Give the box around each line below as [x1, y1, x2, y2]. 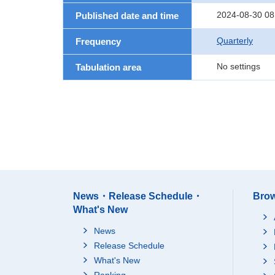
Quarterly [217, 36, 253, 45]
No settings [217, 61, 260, 71]
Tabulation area [76, 62, 141, 72]
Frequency [76, 36, 121, 47]
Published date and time [76, 10, 179, 21]
